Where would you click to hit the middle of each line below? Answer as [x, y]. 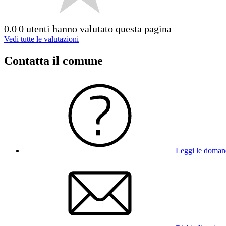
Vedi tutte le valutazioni [41, 39]
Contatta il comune [53, 60]
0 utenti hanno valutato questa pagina [95, 29]
